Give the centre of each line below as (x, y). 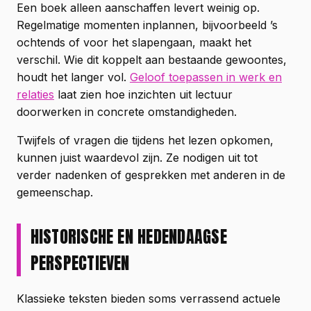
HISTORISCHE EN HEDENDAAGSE (128, 236)
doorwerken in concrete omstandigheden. (127, 111)
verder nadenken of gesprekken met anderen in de (151, 175)
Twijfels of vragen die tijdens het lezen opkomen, (145, 140)
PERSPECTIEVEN (80, 263)
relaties (35, 94)
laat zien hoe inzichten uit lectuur (143, 94)
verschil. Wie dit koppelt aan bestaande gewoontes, (152, 59)
